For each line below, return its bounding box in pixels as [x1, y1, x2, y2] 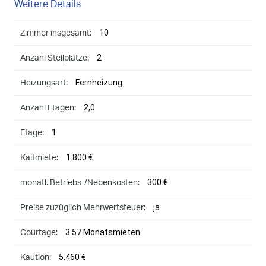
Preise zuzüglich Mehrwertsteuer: [20, 204, 145, 213]
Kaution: [20, 254, 51, 262]
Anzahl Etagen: [20, 104, 76, 113]
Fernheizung [75, 78, 122, 88]
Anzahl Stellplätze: [20, 54, 89, 63]
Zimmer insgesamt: [20, 29, 91, 38]
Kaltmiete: [20, 154, 58, 163]
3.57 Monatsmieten [65, 227, 140, 237]
